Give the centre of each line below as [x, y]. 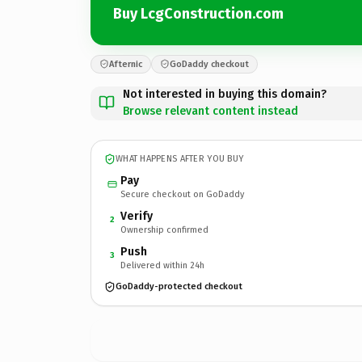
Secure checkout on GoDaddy [182, 194]
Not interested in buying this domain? [225, 94]
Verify [137, 216]
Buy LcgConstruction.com [198, 14]
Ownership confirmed [164, 229]
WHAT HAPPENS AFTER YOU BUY [180, 159]
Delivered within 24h [162, 265]
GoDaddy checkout [209, 64]
